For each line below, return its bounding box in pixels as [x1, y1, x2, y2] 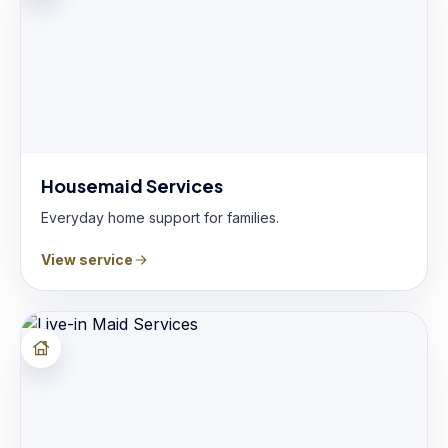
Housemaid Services [41, 174, 223, 197]
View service [41, 251, 133, 268]
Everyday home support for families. [41, 209, 279, 226]
